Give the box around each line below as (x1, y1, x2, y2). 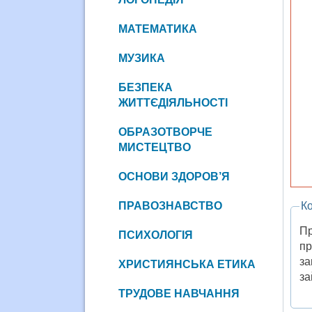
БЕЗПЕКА (118, 81, 173, 93)
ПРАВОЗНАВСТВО (118, 199, 222, 212)
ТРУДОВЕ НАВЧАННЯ (118, 287, 240, 299)
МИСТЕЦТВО (118, 141, 191, 153)
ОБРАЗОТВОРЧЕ (118, 125, 212, 138)
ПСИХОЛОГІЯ (118, 228, 193, 241)
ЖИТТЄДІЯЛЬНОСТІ (118, 96, 228, 109)
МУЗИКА (118, 52, 165, 64)
